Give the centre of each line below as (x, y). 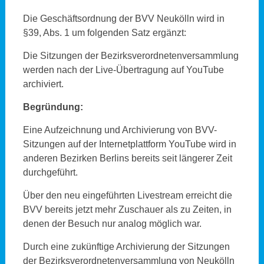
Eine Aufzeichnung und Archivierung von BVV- (120, 130)
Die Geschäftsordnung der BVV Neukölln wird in (123, 19)
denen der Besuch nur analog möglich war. (113, 224)
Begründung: (53, 107)
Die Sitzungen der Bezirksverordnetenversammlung (131, 56)
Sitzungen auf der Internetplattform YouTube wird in (129, 144)
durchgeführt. (50, 172)
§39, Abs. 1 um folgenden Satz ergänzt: (105, 33)
